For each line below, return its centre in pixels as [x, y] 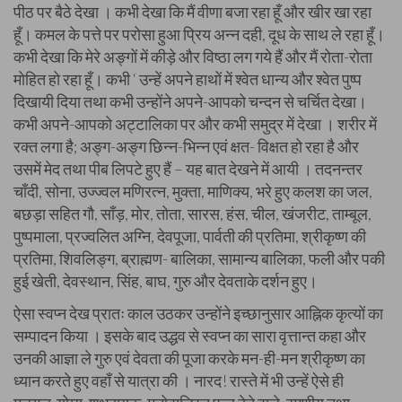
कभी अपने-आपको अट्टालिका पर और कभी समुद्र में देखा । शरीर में [195, 124]
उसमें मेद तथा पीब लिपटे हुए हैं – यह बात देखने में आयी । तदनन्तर [188, 169]
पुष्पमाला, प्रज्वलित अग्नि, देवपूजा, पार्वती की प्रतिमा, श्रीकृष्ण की [190, 236]
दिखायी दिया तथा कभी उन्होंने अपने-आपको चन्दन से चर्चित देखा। [190, 101]
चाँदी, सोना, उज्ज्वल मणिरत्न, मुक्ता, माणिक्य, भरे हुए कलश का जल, [193, 191]
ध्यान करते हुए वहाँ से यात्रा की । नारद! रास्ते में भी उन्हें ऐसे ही [179, 380]
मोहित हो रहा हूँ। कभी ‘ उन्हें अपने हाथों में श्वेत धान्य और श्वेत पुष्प [188, 79]
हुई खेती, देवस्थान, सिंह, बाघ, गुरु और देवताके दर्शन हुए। [166, 281]
